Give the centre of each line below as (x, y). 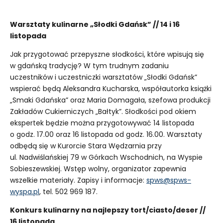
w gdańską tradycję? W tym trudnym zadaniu (89, 65)
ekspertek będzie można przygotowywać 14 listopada (102, 123)
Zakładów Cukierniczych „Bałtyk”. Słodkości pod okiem (103, 111)
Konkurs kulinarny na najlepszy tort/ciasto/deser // (108, 210)
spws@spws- (169, 180)
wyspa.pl (25, 191)
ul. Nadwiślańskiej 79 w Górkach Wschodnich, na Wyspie (106, 157)
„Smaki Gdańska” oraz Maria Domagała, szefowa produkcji (110, 100)
